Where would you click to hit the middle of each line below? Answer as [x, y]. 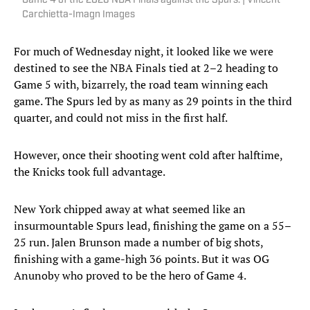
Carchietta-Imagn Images [79, 15]
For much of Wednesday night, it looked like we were [144, 52]
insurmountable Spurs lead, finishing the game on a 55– [153, 226]
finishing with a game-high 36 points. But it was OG [142, 259]
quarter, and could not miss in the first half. [121, 118]
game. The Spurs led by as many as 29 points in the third [153, 101]
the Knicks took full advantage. [90, 172]
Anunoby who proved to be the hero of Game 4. [130, 276]
